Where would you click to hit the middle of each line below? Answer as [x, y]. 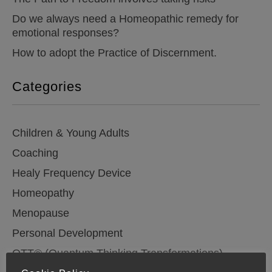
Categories [47, 87]
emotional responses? [66, 33]
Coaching [35, 153]
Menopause [41, 213]
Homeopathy [43, 193]
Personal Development [67, 233]
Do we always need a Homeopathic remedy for [125, 19]
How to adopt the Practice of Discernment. [114, 53]
